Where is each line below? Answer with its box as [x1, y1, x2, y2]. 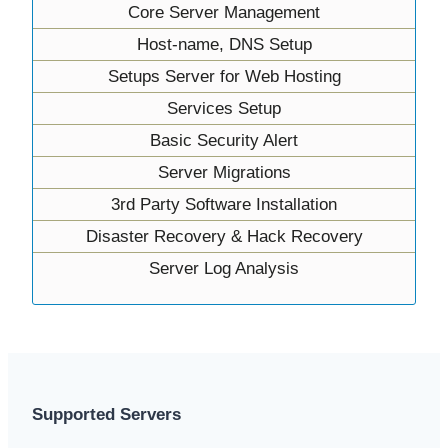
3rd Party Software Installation [111, 194, 337, 214]
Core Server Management [128, 2, 320, 22]
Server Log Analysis [149, 258, 299, 278]
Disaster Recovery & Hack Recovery [85, 226, 363, 246]
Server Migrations [157, 162, 291, 182]
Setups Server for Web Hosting [107, 66, 341, 86]
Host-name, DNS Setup [136, 34, 312, 54]
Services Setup [167, 98, 281, 118]
